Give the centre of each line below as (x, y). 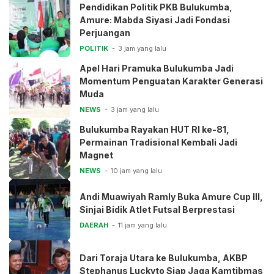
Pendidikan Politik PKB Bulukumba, (156, 7)
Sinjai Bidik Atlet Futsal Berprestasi (157, 210)
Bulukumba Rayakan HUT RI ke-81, (154, 129)
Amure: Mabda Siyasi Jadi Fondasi (155, 20)
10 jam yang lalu (136, 170)
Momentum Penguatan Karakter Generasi (171, 81)
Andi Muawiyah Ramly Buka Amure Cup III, (171, 197)
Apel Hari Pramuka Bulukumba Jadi (157, 68)
